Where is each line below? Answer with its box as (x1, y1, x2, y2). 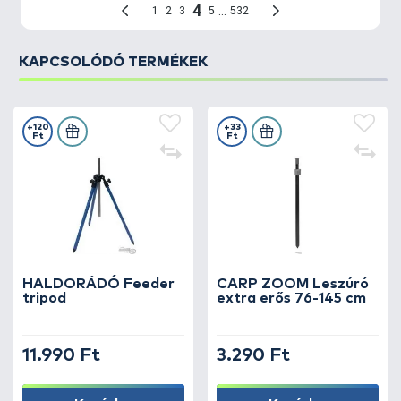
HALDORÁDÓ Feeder (22, 277, 175, 291)
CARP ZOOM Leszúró (217, 277, 369, 291)
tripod (22, 291, 66, 305)
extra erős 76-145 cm (217, 291, 366, 305)
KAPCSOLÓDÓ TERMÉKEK (19, 55, 208, 69)
